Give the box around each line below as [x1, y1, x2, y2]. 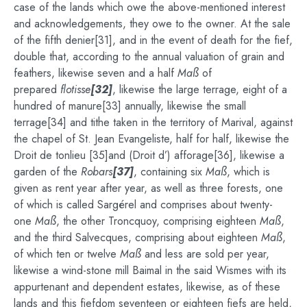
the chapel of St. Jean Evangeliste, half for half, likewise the [14, 130, 289, 147]
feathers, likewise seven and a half [14, 64, 177, 81]
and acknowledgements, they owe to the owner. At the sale [14, 15, 291, 32]
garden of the [14, 163, 81, 180]
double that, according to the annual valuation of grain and [14, 48, 284, 64]
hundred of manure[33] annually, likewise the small [14, 97, 246, 114]
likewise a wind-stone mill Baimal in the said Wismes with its [14, 262, 286, 278]
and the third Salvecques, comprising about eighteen [14, 229, 261, 245]
